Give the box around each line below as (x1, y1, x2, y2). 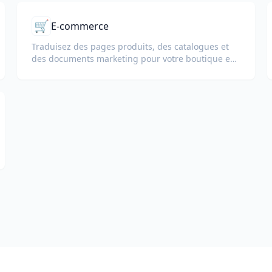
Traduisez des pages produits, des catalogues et (32, 41, 229, 52)
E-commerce (51, 19, 109, 33)
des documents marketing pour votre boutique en (32, 53, 236, 64)
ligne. (32, 65, 55, 76)
